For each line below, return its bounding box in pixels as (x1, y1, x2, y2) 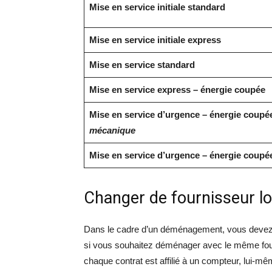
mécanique (89, 125, 135, 135)
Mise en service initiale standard (89, 2, 225, 12)
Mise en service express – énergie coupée (89, 84, 265, 95)
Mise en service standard (89, 59, 195, 70)
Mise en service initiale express (89, 35, 221, 45)
